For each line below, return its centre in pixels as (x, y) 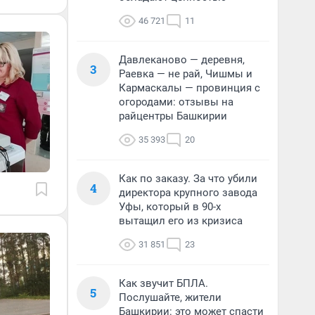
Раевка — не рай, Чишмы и (186, 74)
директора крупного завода (188, 193)
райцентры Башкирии (173, 116)
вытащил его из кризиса (181, 221)
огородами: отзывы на (176, 102)
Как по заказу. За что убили (188, 179)
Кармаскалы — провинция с (189, 88)
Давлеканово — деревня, (182, 60)
